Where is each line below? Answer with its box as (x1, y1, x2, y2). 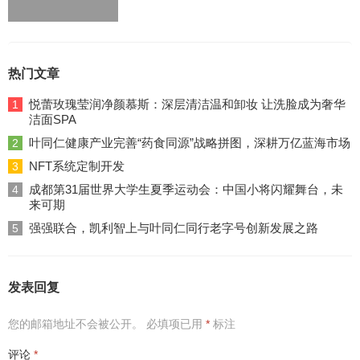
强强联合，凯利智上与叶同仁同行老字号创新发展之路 (29, 221, 318, 235)
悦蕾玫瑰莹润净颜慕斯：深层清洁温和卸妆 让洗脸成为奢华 (29, 97, 346, 112)
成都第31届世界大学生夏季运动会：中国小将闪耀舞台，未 (29, 182, 343, 197)
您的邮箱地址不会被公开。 (8, 317, 143, 331)
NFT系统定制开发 (29, 159, 125, 174)
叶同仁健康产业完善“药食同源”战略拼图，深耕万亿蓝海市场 (29, 136, 350, 150)
